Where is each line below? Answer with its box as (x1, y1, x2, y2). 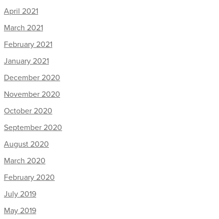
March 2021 (4, 22, 43, 33)
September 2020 (4, 122, 62, 133)
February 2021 (4, 39, 52, 50)
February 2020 (4, 172, 55, 183)
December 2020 (4, 72, 60, 83)
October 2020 (4, 105, 52, 116)
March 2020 (4, 155, 45, 166)
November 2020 (4, 88, 60, 100)
